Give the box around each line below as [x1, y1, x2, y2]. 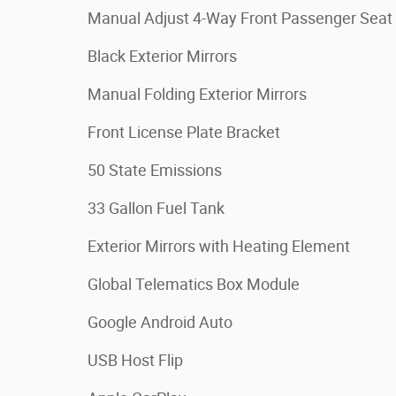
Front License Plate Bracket [88, 123, 280, 141]
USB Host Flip [88, 351, 183, 369]
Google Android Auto [88, 313, 232, 331]
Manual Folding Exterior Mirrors [88, 85, 307, 103]
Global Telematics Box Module [88, 275, 300, 293]
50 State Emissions [88, 161, 222, 179]
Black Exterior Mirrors [88, 47, 237, 65]
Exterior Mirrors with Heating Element [88, 237, 350, 255]
